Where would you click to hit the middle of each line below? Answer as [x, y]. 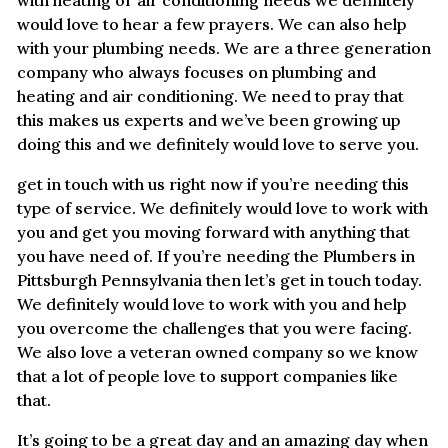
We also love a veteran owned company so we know [217, 351]
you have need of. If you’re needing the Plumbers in [215, 255]
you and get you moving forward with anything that [213, 231]
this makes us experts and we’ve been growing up [208, 119]
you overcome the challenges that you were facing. [214, 327]
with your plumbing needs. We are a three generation [223, 47]
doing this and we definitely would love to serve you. [217, 143]
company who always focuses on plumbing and [196, 71]
